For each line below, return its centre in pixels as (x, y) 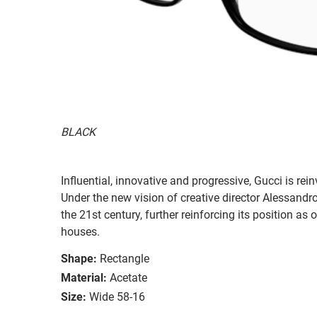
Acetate (128, 277)
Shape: (79, 258)
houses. (80, 231)
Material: (84, 277)
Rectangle (125, 258)
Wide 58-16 (117, 296)
